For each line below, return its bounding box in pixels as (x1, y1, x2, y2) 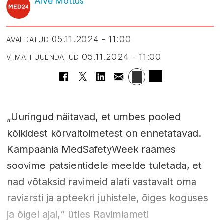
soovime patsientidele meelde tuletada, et (6, 159, 202, 171)
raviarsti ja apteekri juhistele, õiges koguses (6, 192, 208, 204)
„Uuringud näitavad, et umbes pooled (6, 110, 181, 123)
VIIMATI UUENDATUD (6, 53, 80, 61)
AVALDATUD (6, 35, 49, 44)
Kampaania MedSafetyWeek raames (6, 143, 176, 155)
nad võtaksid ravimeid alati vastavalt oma (6, 175, 196, 188)
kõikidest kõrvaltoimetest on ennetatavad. (6, 127, 201, 139)
